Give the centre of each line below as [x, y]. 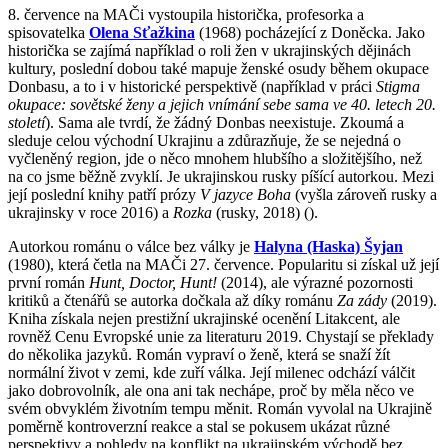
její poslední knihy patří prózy [104, 194]
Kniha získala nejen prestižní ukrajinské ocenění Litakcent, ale [204, 318]
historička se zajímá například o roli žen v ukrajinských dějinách [209, 50]
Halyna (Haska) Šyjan [328, 246]
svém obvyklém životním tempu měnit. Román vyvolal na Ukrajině [220, 408]
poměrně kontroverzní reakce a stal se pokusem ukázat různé [199, 426]
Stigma [398, 86]
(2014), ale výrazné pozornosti [315, 282]
